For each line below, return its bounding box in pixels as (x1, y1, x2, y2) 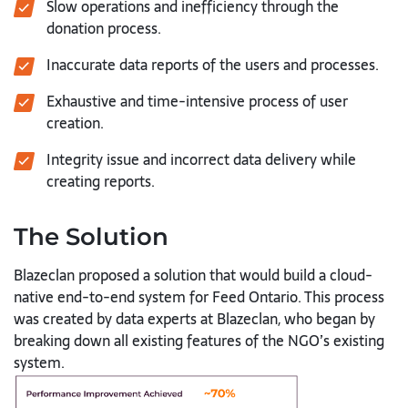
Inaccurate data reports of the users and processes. (46, 53, 379, 76)
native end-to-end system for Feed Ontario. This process (14, 285, 384, 309)
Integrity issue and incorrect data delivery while (46, 148, 356, 171)
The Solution (14, 222, 168, 251)
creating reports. (46, 169, 155, 193)
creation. (46, 111, 104, 135)
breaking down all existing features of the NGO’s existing (14, 329, 384, 352)
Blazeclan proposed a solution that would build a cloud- (14, 263, 372, 287)
